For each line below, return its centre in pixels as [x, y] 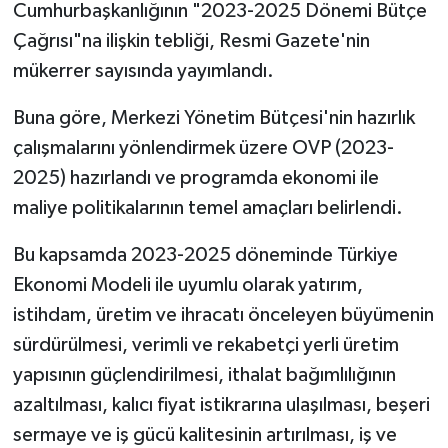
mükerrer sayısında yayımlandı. [143, 71]
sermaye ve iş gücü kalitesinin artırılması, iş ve [204, 435]
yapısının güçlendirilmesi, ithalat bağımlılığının [204, 375]
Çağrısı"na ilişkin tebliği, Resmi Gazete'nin [191, 41]
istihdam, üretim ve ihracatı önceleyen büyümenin [223, 315]
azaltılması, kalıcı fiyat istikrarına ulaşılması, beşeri [221, 405]
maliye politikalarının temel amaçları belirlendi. [207, 208]
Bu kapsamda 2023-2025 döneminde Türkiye [205, 255]
